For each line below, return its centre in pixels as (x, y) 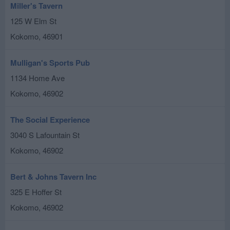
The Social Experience (50, 120)
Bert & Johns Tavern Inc (53, 177)
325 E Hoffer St (36, 192)
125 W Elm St (33, 21)
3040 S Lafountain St (45, 135)
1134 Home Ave (37, 78)
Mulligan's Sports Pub (50, 63)
